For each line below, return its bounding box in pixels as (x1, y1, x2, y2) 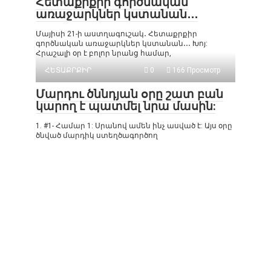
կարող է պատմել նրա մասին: (36, 99, 216, 113)
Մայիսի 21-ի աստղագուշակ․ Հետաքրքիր (36, 30, 197, 38)
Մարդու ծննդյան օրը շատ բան (36, 87, 223, 101)
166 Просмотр (171, 66, 220, 74)
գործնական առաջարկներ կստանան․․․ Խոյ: (36, 39, 207, 48)
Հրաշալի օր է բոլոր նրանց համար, (36, 49, 171, 57)
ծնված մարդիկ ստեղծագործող (36, 131, 158, 140)
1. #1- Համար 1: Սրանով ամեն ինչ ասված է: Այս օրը (36, 122, 232, 130)
